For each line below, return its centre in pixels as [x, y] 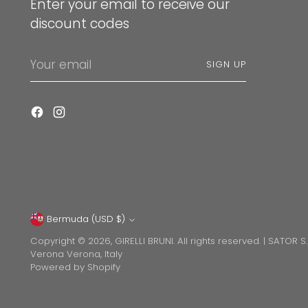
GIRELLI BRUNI [144, 241]
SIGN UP [227, 65]
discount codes [80, 24]
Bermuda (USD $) [121, 219]
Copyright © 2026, [73, 241]
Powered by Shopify [76, 267]
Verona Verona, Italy [77, 254]
